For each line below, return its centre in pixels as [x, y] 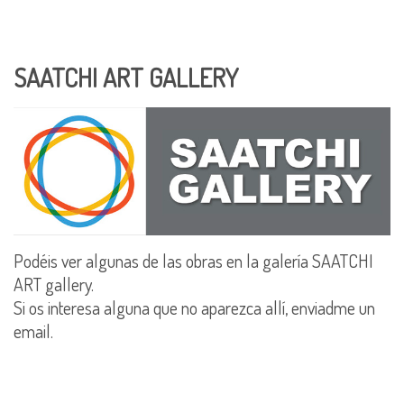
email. [33, 331]
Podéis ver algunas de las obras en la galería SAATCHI [193, 261]
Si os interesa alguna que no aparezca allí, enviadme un [194, 308]
